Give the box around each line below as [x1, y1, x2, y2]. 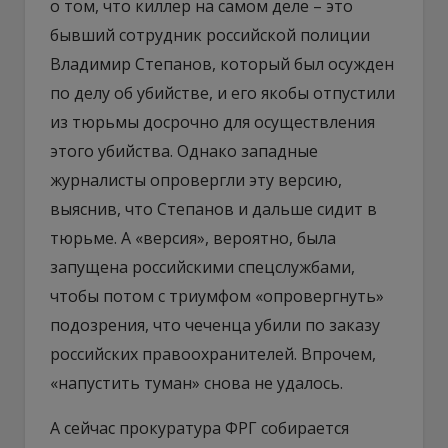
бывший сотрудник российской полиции [50, 23, 370, 46]
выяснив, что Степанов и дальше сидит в [50, 197, 377, 220]
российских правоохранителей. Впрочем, [50, 342, 376, 365]
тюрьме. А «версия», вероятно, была [50, 226, 336, 249]
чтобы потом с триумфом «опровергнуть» [50, 284, 384, 307]
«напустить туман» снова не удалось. [50, 371, 343, 394]
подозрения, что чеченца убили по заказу [50, 313, 380, 336]
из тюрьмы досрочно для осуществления [50, 110, 375, 133]
